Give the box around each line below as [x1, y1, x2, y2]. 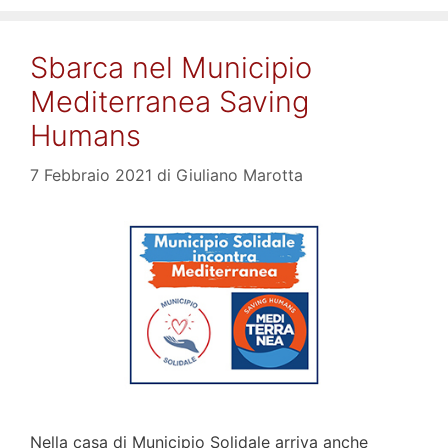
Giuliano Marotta [176, 164, 303, 185]
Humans [30, 117, 141, 153]
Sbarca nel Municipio [30, 49, 312, 85]
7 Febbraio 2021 [30, 164, 152, 185]
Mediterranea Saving [30, 83, 309, 119]
